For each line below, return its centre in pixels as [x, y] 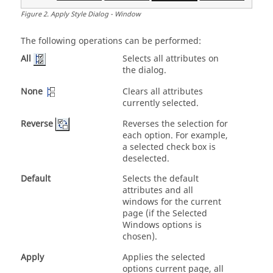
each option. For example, [175, 135]
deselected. [146, 158]
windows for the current [172, 202]
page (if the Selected [165, 213]
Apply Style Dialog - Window [96, 14]
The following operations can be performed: [111, 41]
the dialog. [144, 70]
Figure [31, 14]
